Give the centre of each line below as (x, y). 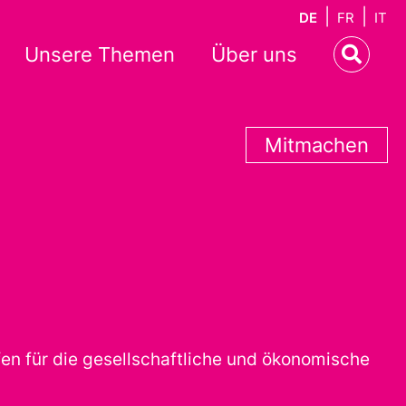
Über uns (254, 54)
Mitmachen (317, 145)
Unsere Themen (100, 54)
